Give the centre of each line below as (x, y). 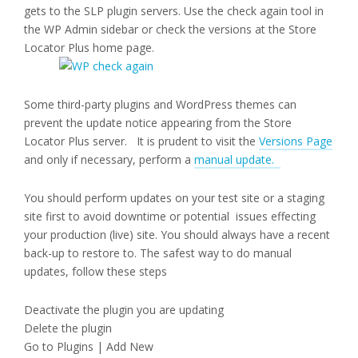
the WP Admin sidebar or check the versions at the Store (170, 30)
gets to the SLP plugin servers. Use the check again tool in (174, 11)
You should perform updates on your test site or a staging (174, 198)
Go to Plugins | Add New (89, 347)
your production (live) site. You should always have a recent (177, 235)
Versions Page (296, 141)
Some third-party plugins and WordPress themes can (160, 105)
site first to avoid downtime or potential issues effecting (170, 217)
